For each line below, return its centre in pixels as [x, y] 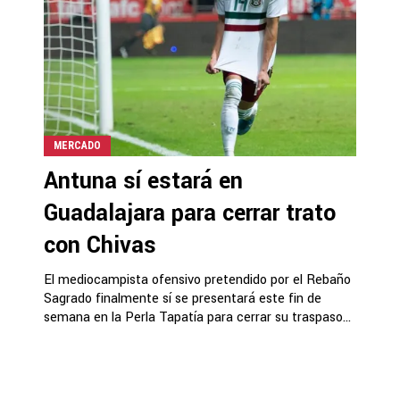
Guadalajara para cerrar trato [190, 213]
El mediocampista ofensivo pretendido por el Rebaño [197, 280]
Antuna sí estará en [143, 181]
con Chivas [100, 246]
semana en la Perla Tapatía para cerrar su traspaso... [197, 317]
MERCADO [77, 146]
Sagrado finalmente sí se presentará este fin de [183, 299]
